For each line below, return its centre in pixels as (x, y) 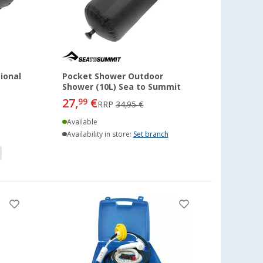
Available (82, 122)
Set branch (151, 134)
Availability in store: (100, 134)
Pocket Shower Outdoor (113, 76)
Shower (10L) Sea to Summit (122, 87)
